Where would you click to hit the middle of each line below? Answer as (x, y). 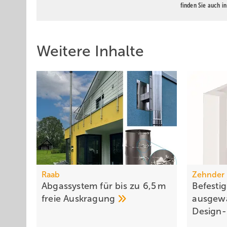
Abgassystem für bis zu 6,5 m (104, 186)
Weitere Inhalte (90, 51)
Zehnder (209, 175)
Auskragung (91, 199)
